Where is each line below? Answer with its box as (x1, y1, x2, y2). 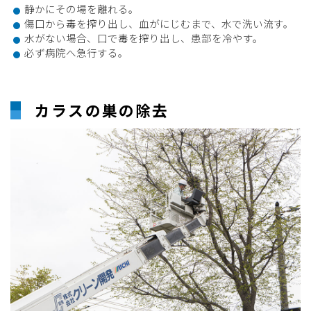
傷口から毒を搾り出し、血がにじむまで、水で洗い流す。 (24, 16, 294, 31)
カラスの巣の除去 (35, 99, 169, 121)
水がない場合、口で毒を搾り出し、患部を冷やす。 (24, 31, 263, 45)
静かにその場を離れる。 (24, 1, 139, 16)
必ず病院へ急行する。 (24, 45, 128, 60)
